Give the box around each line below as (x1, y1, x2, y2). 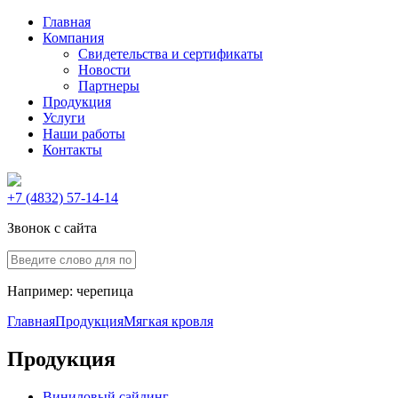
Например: (7, 283, 76, 298)
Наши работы (43, 126, 125, 141)
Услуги (43, 110, 85, 125)
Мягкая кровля (123, 314, 213, 329)
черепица (76, 283, 133, 298)
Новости (78, 62, 131, 77)
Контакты (43, 142, 102, 157)
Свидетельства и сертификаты (78, 46, 263, 61)
